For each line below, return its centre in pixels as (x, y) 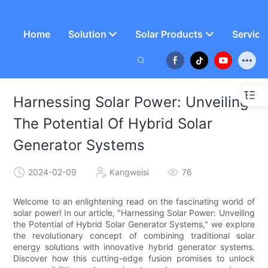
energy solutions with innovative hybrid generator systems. (134, 247)
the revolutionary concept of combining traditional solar (134, 236)
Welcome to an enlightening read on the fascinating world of (134, 202)
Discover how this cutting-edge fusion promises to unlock (134, 258)
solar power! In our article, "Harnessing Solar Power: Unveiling (134, 213)
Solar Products (169, 34)
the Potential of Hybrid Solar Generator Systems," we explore (134, 224)
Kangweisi (130, 172)
